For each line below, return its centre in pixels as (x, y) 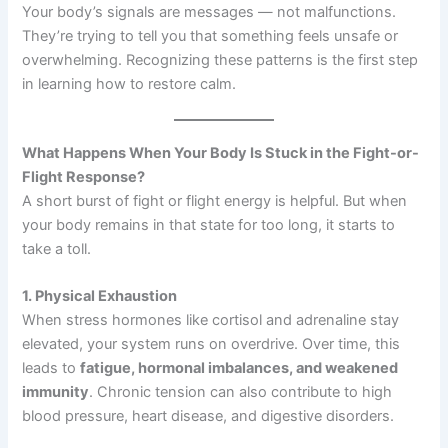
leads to (51, 368)
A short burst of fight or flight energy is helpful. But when (215, 200)
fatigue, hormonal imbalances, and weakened (239, 368)
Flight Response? (84, 176)
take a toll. (57, 248)
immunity (56, 392)
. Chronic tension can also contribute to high (241, 392)
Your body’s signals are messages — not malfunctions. (209, 11)
